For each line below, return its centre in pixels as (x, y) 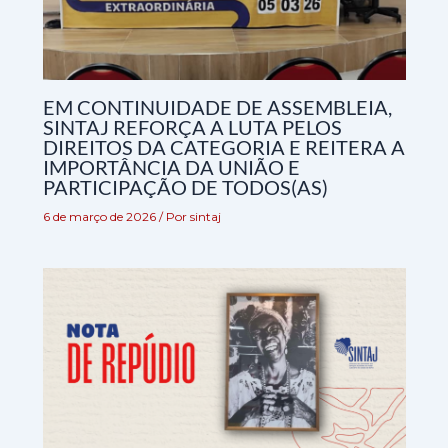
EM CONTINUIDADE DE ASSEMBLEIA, (217, 107)
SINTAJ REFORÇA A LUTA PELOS (192, 127)
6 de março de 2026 (100, 217)
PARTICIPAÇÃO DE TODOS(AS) (185, 187)
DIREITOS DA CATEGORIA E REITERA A (223, 147)
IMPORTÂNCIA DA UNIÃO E (171, 167)
